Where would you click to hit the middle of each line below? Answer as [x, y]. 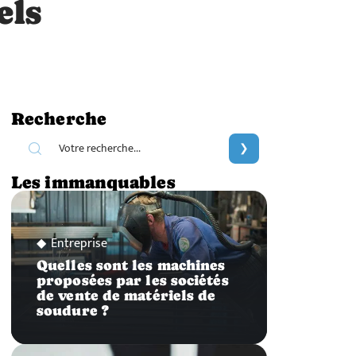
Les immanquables [93, 182]
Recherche [59, 118]
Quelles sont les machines [131, 266]
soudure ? [73, 311]
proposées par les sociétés [133, 281]
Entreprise [79, 244]
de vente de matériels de [126, 296]
